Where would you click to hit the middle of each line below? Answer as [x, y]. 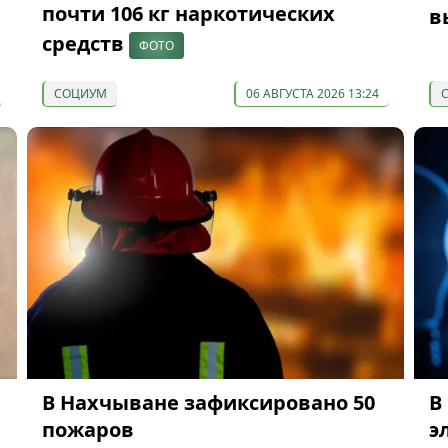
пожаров [87, 430]
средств [85, 43]
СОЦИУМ [80, 93]
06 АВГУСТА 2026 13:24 [312, 93]
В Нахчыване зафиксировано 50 [208, 403]
